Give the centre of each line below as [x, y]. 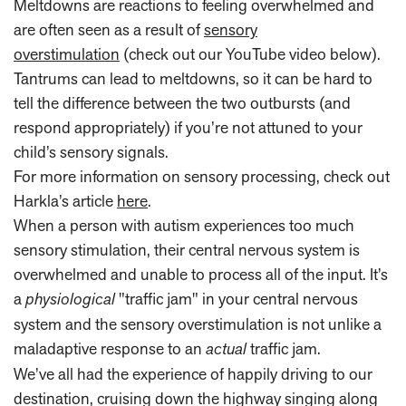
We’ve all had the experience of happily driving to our [193, 374]
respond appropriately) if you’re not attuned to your [188, 128]
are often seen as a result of [109, 30]
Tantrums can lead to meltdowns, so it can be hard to [193, 79]
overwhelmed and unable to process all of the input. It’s [201, 275]
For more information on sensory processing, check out [202, 177]
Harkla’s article [65, 201]
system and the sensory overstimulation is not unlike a [198, 324]
